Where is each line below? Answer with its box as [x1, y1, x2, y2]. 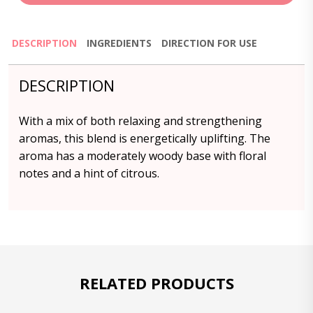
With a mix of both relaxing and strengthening [19, 113, 262, 129]
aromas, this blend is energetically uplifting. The [19, 131, 270, 146]
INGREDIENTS [87, 36, 152, 50]
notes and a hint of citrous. [19, 166, 159, 181]
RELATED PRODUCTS [79, 272, 234, 293]
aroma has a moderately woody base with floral [19, 148, 266, 163]
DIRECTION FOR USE [161, 36, 257, 50]
